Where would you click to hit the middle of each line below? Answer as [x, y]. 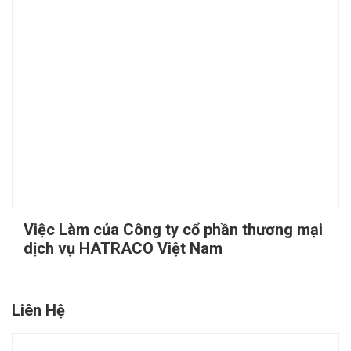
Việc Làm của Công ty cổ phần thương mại [173, 230]
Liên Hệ [38, 311]
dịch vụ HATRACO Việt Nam [123, 249]
